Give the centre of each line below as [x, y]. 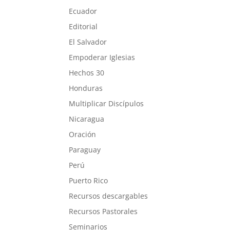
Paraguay [85, 149]
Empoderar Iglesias [102, 57]
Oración [83, 134]
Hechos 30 [87, 72]
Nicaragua [87, 119]
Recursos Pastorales [103, 211]
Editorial [83, 26]
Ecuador [83, 11]
